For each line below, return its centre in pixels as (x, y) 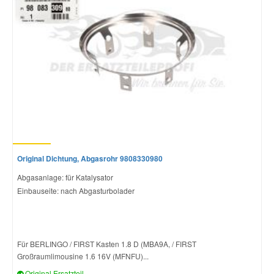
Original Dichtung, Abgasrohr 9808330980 (90, 158)
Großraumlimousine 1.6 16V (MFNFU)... (83, 256)
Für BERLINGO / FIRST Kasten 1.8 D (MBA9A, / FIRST (107, 243)
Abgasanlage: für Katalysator (65, 177)
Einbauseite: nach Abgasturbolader (76, 190)
